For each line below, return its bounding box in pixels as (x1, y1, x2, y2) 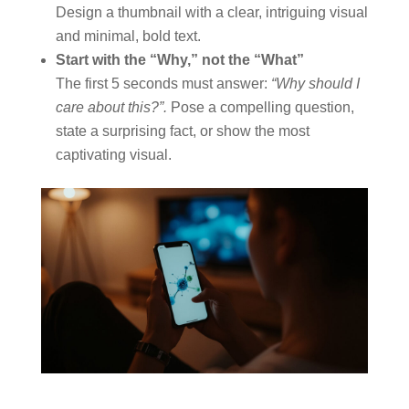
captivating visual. (55, 147, 172, 163)
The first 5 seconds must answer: (55, 76, 271, 92)
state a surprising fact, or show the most (55, 123, 309, 140)
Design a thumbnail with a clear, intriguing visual (55, 5, 368, 21)
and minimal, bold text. (55, 28, 201, 45)
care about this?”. (55, 100, 171, 116)
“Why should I (270, 76, 360, 92)
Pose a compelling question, (170, 100, 354, 116)
